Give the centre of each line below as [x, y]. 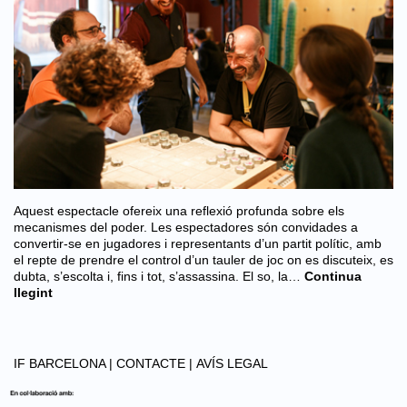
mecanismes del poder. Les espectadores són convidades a [186, 227]
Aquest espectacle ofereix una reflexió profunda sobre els [179, 211]
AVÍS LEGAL [232, 363]
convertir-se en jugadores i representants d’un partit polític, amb [198, 243]
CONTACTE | [154, 363]
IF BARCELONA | [63, 363]
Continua [333, 276]
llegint [33, 293]
